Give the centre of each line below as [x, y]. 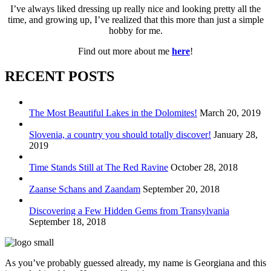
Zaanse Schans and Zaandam [85, 189]
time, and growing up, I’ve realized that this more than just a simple [135, 19]
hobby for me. [135, 30]
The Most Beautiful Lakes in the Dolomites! [113, 113]
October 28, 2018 [204, 168]
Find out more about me [125, 51]
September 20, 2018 [181, 189]
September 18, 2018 [67, 222]
